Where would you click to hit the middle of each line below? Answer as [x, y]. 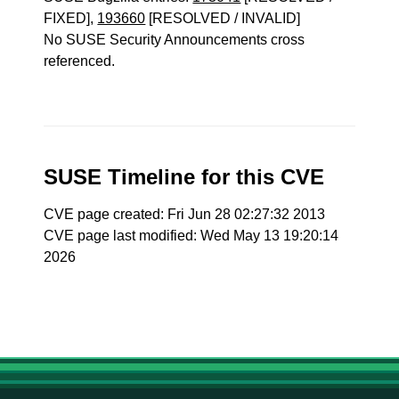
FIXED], [71, 18]
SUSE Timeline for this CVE [184, 177]
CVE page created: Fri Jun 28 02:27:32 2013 [185, 214]
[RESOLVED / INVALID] [223, 18]
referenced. [80, 61]
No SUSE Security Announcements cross [175, 40]
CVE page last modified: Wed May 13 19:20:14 [191, 236]
